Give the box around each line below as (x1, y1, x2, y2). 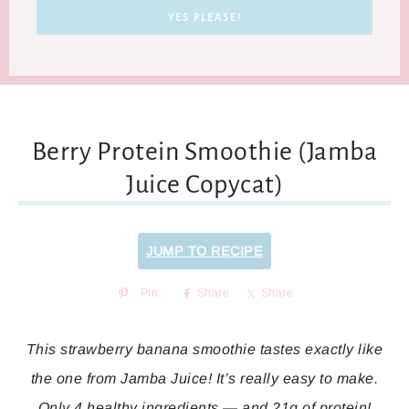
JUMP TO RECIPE (146, 244, 263, 258)
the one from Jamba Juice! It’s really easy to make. (30, 371, 379, 386)
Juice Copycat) (126, 171, 283, 198)
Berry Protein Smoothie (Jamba (31, 138, 378, 165)
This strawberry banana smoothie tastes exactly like (26, 341, 383, 357)
